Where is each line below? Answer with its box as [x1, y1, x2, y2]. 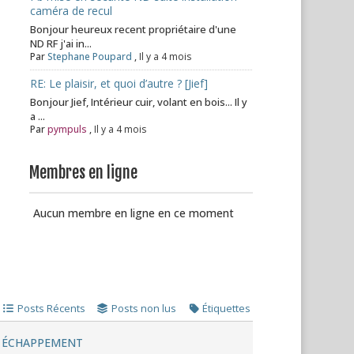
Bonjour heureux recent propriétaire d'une [30, 22, 237, 36]
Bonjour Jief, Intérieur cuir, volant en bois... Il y [30, 95, 248, 109]
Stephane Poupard [47, 50, 133, 63]
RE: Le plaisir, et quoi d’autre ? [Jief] [30, 76, 209, 91]
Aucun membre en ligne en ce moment [30, 205, 235, 220]
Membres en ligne [29, 163, 138, 183]
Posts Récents [17, 301, 85, 315]
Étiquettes [202, 301, 251, 315]
